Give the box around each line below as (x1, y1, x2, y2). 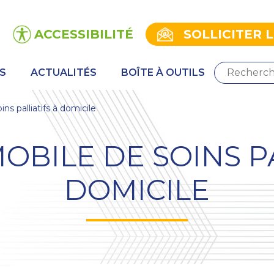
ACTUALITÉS (31, 67, 97, 79)
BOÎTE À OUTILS (121, 67, 205, 79)
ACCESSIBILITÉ (34, 26, 133, 42)
